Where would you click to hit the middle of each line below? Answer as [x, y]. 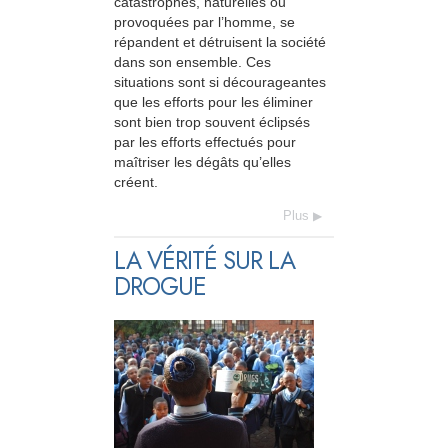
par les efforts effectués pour [205, 141]
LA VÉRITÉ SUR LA [204, 261]
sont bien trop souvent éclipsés [212, 121]
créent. [136, 181]
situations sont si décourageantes [220, 81]
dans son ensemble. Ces [192, 61]
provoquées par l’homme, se [204, 21]
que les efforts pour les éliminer [213, 101]
